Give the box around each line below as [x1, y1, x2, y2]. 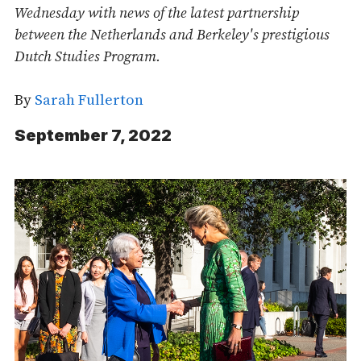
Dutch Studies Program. [15, 46, 160, 66]
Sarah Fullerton [35, 89, 143, 110]
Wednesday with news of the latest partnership [15, 2, 299, 23]
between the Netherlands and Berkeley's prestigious [15, 24, 330, 44]
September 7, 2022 [15, 126, 172, 145]
